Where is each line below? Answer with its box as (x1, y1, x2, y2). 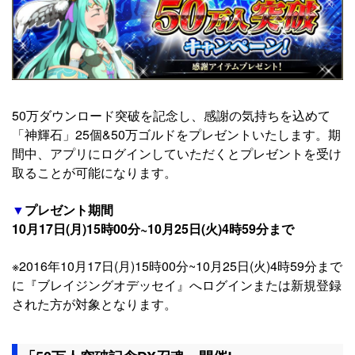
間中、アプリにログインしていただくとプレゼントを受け (12, 144, 342, 163)
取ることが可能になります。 (12, 163, 177, 182)
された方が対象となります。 (12, 295, 177, 314)
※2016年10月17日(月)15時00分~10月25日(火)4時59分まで (12, 257, 342, 276)
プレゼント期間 (25, 200, 113, 219)
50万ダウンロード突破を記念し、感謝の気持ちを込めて (12, 106, 330, 125)
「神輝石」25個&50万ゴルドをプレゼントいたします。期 (12, 125, 341, 144)
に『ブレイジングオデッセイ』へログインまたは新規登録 (12, 276, 342, 295)
